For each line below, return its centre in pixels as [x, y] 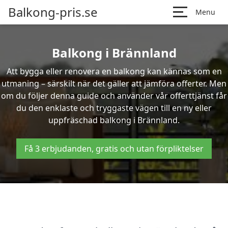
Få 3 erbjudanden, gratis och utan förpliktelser [114, 149]
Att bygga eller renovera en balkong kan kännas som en [114, 71]
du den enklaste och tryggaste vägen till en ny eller [114, 108]
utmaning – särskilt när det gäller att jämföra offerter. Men [114, 83]
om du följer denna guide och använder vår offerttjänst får [114, 96]
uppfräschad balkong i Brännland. [114, 120]
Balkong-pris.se [53, 12]
